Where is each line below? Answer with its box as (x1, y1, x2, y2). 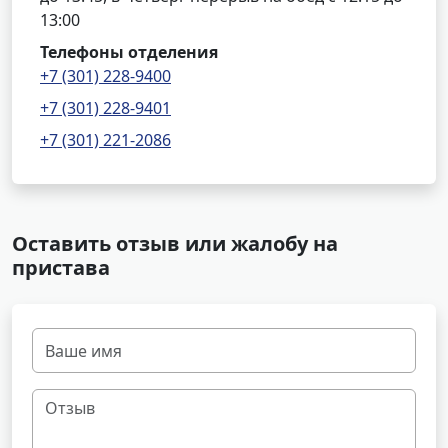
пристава (12, 254, 110, 281)
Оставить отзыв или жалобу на (12, 230, 338, 257)
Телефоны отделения (40, 41, 218, 63)
